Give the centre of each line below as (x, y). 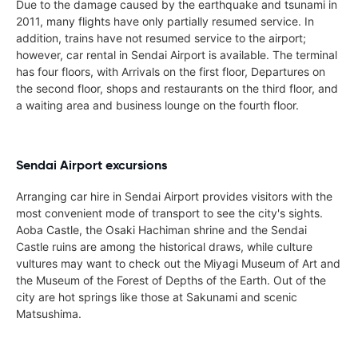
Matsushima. (49, 313)
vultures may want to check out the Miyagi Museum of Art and (178, 263)
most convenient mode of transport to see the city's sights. (169, 213)
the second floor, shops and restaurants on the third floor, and (177, 88)
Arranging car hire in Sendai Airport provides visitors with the (174, 196)
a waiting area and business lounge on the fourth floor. (157, 105)
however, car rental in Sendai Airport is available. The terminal (177, 54)
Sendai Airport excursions (91, 165)
